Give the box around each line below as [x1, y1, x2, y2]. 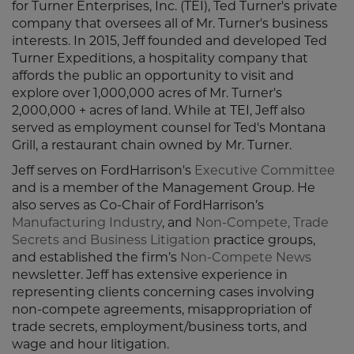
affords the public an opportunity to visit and [12, 70, 294, 83]
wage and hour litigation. [12, 339, 169, 352]
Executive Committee [194, 165, 335, 178]
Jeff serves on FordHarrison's [12, 165, 194, 178]
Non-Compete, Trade [195, 217, 329, 230]
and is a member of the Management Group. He [12, 183, 315, 195]
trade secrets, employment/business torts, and [12, 322, 307, 334]
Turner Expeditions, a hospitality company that [12, 53, 308, 66]
